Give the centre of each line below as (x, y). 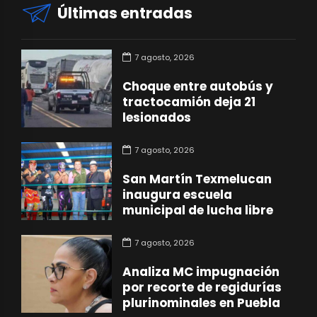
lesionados (157, 117)
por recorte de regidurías (202, 287)
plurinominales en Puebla (202, 303)
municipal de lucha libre (198, 210)
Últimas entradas (125, 13)
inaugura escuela (178, 195)
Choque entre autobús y (198, 86)
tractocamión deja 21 (189, 102)
